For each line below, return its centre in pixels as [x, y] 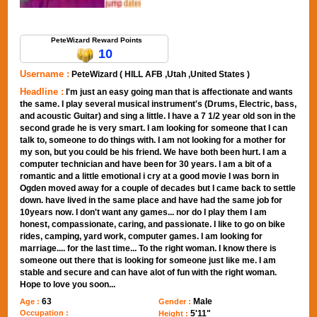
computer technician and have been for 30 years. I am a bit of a [146, 164]
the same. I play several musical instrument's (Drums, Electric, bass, [158, 104]
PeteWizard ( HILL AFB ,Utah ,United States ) [161, 74]
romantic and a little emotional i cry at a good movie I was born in [150, 176]
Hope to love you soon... [68, 284]
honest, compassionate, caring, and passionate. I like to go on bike [153, 224]
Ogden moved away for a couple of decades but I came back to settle [158, 188]
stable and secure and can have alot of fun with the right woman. [149, 272]
